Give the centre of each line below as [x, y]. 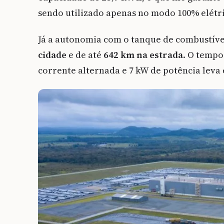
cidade [53, 55]
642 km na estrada [142, 55]
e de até [85, 55]
